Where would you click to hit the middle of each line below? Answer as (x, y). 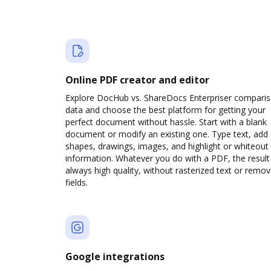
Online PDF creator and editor (137, 80)
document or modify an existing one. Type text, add (167, 134)
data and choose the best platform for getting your (165, 110)
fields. (77, 182)
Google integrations (115, 256)
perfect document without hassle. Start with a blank (166, 122)
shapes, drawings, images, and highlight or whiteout (167, 146)
